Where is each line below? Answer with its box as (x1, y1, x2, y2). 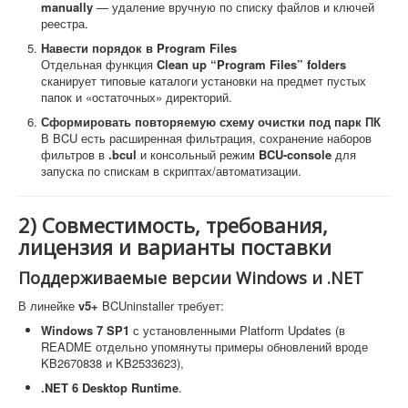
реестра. (41, 14, 88, 32)
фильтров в (41, 145, 108, 163)
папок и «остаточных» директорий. (41, 87, 232, 106)
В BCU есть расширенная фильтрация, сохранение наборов (41, 128, 372, 147)
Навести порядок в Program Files (41, 38, 237, 56)
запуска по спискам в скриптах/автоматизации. (41, 161, 301, 179)
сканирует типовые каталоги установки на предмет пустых (41, 71, 366, 89)
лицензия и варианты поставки (18, 232, 331, 260)
